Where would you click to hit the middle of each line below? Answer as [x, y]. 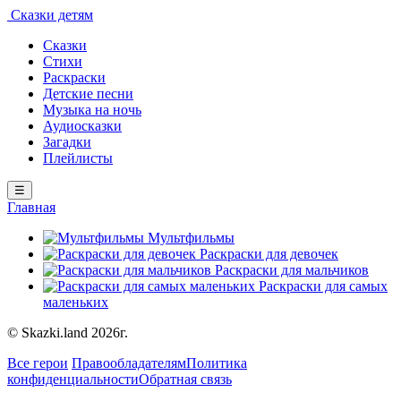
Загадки [67, 142]
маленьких [76, 302]
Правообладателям [129, 363]
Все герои [38, 363]
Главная [31, 207]
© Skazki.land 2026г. [68, 333]
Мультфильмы [191, 238]
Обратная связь [185, 379]
